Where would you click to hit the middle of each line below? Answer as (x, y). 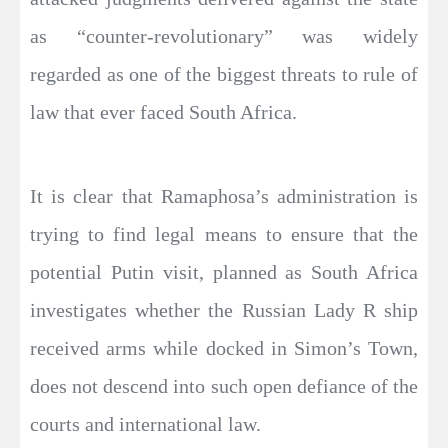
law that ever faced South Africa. (163, 112)
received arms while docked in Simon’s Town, (224, 348)
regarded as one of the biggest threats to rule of (224, 74)
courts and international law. (145, 424)
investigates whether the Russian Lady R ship (224, 310)
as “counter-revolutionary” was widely (224, 36)
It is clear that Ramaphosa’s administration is (224, 196)
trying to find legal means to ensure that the (224, 234)
